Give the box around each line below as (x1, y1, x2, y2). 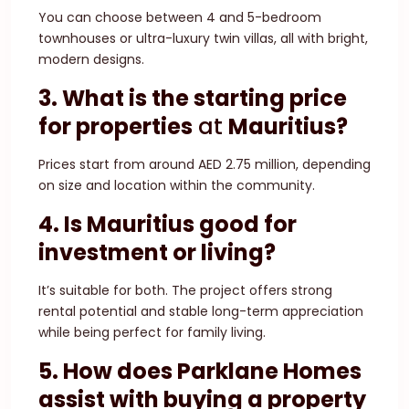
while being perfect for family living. (38, 323, 266, 341)
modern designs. (38, 50, 144, 68)
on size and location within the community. (38, 176, 315, 194)
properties (76, 111, 193, 142)
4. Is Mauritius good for (38, 209, 297, 239)
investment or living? (38, 237, 276, 267)
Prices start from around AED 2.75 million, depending (38, 155, 371, 173)
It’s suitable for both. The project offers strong (38, 281, 332, 299)
